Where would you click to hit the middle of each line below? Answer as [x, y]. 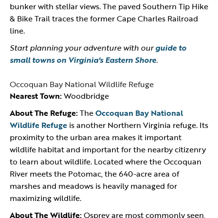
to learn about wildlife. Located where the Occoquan [106, 162]
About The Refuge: [44, 113]
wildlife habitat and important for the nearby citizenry [108, 149]
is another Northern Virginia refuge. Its [138, 125]
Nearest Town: [36, 96]
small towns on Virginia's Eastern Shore [83, 60]
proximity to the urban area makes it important [96, 137]
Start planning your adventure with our [82, 48]
